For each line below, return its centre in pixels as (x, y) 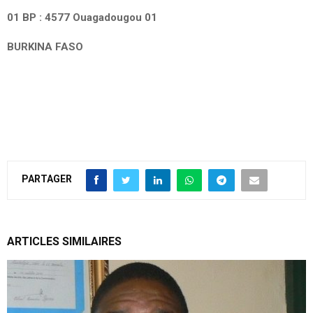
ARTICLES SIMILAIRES (64, 241)
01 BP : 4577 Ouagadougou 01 (82, 17)
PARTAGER (47, 179)
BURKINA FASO (45, 46)
